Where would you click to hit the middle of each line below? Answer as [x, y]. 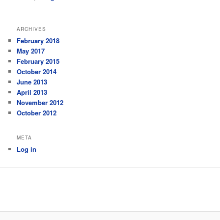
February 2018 [38, 41]
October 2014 [37, 72]
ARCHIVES [32, 29]
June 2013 [32, 82]
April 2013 [32, 92]
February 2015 [38, 61]
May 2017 [31, 51]
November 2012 [40, 103]
